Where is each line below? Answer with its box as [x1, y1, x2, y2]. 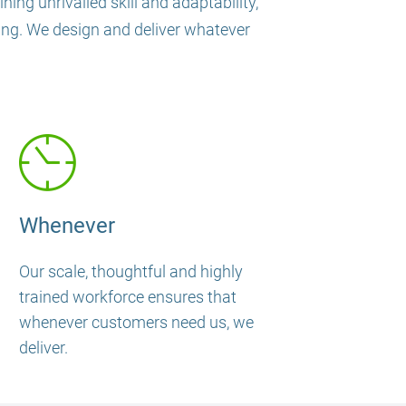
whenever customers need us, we [19, 312, 254, 332]
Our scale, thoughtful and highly [19, 261, 243, 281]
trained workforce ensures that [19, 286, 237, 306]
